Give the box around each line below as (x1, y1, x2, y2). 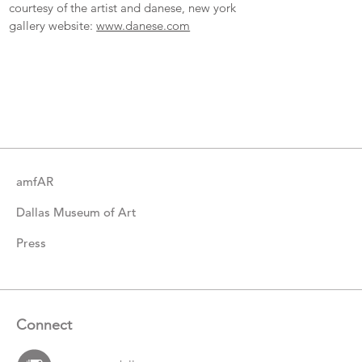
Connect (16, 314, 72, 334)
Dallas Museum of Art (16, 204, 137, 220)
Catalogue (8, 100, 110, 128)
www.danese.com (96, 17, 191, 33)
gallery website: (9, 17, 97, 33)
